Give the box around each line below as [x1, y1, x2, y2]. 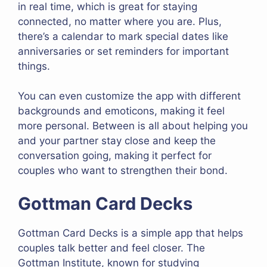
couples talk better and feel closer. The [18, 241, 205, 254]
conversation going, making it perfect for [18, 150, 212, 162]
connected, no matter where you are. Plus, [18, 15, 222, 27]
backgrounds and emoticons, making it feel [18, 105, 225, 117]
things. [18, 60, 50, 72]
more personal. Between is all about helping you [18, 120, 248, 132]
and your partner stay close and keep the [18, 135, 216, 147]
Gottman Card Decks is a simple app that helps [18, 226, 243, 239]
